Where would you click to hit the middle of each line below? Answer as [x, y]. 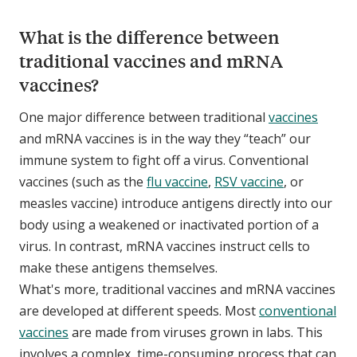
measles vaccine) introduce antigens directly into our [176, 203]
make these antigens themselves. [118, 267]
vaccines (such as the [83, 181]
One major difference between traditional [144, 117]
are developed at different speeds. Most [139, 310]
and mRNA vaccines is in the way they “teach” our [165, 138]
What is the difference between [149, 37]
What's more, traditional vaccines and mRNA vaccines [177, 289]
